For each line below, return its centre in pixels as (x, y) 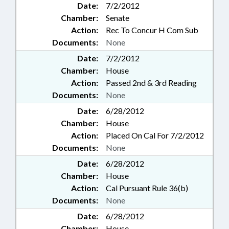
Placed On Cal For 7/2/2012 (155, 135)
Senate (118, 18)
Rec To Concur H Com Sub (152, 30)
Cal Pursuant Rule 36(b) (147, 188)
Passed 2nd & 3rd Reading (151, 83)
